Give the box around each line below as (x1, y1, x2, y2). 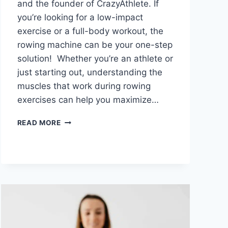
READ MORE (17, 119, 61, 127)
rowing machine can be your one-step (17, 40, 173, 50)
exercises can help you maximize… (17, 95, 159, 105)
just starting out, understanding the (17, 67, 162, 78)
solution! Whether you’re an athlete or (17, 53, 173, 64)
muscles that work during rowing (17, 81, 151, 92)
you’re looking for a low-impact (17, 12, 143, 23)
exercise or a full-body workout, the (17, 26, 163, 37)
